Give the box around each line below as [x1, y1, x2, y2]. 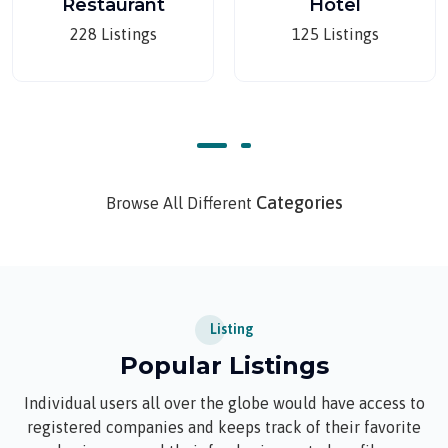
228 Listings [69, 25, 157, 43]
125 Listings [291, 25, 379, 43]
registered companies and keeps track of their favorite [27, 418, 421, 436]
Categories [255, 192, 343, 213]
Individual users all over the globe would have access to [23, 394, 425, 412]
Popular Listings [119, 351, 329, 380]
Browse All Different [105, 194, 256, 212]
